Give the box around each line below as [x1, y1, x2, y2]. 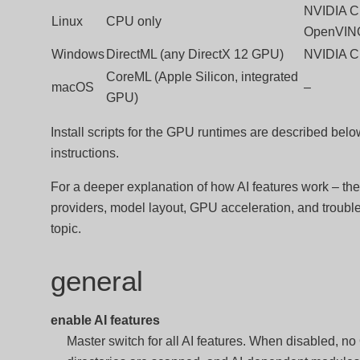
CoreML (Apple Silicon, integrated [105, 70, 298, 84]
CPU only [105, 14, 162, 28]
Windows [51, 47, 104, 61]
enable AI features [50, 313, 160, 327]
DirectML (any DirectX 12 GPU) [105, 47, 284, 61]
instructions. [50, 146, 119, 160]
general [50, 265, 143, 297]
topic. [50, 222, 81, 235]
